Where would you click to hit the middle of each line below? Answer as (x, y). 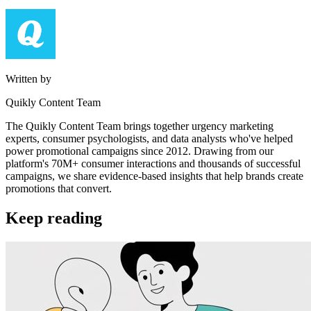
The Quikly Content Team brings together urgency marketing (140, 126)
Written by (28, 79)
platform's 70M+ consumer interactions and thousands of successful (153, 164)
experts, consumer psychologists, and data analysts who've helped (149, 139)
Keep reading (54, 218)
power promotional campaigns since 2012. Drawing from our (140, 151)
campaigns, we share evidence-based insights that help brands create (154, 176)
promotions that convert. (59, 189)
